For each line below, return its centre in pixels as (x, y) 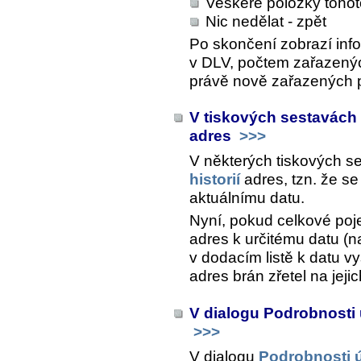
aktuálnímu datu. (247, 198)
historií (215, 180)
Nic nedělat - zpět (266, 22)
